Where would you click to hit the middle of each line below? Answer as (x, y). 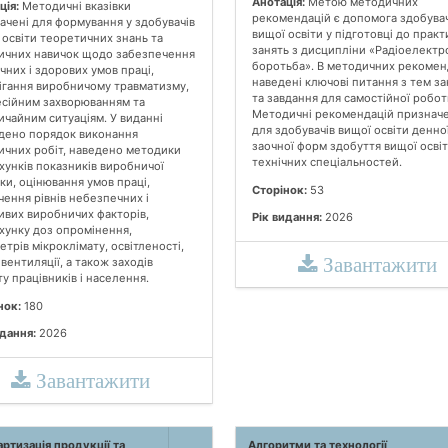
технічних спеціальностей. (327, 162)
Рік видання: (287, 216)
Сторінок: (279, 189)
